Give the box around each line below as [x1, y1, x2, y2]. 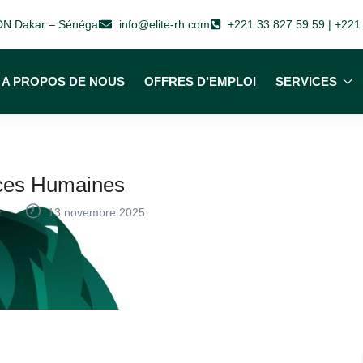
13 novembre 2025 [45, 206, 145, 219]
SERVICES [275, 75, 341, 88]
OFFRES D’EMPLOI [144, 75, 257, 88]
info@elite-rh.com [118, 18, 210, 31]
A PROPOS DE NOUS [2, 75, 126, 88]
